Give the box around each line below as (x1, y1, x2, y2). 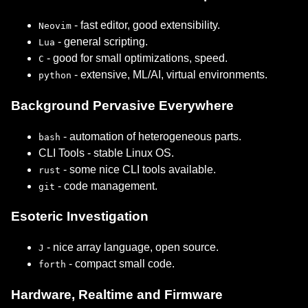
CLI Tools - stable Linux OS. (38, 146, 174, 159)
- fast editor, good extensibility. (71, 19, 220, 32)
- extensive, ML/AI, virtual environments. (71, 69, 267, 81)
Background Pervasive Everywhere (11, 98, 234, 113)
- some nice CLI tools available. (60, 163, 216, 175)
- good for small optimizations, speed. (44, 52, 228, 65)
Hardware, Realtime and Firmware (11, 287, 223, 302)
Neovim (38, 21, 71, 32)
